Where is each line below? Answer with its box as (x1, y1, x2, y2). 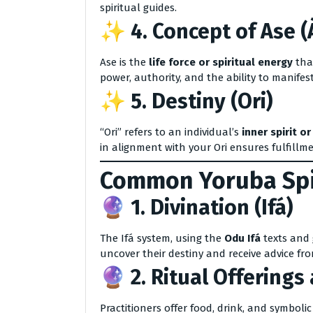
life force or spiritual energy (149, 56, 293, 68)
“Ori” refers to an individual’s (100, 126, 242, 138)
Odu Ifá (224, 232, 261, 245)
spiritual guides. (100, 1, 177, 14)
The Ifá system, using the (100, 232, 224, 245)
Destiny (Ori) (152, 89, 272, 114)
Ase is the (100, 56, 149, 68)
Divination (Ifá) (150, 195, 293, 220)
